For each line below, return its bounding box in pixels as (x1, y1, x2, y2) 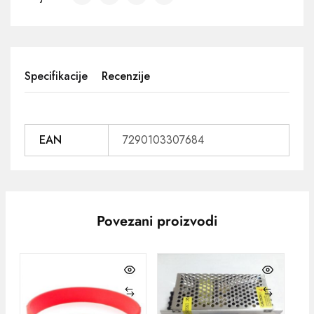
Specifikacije (25, 68, 88, 84)
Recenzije (102, 68, 150, 84)
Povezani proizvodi (97, 211, 217, 231)
